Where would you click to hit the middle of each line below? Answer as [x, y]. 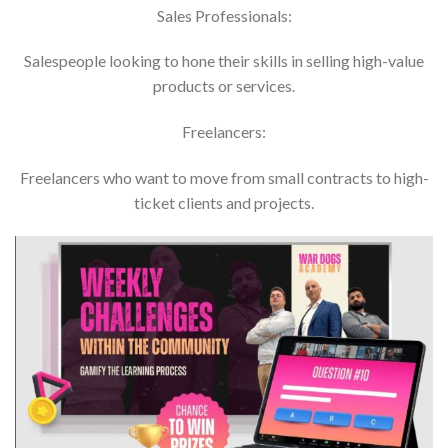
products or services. [224, 86]
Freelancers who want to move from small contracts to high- [224, 178]
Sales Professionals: [224, 15]
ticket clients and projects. [224, 203]
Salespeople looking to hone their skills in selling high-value [224, 61]
